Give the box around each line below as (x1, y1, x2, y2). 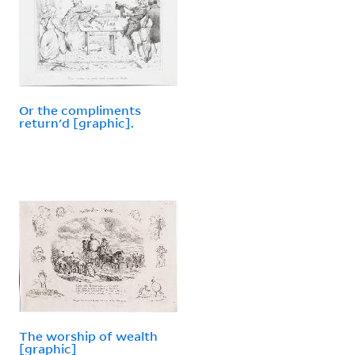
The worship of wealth (19, 327, 158, 344)
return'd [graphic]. (19, 114, 134, 131)
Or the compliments (19, 101, 141, 118)
